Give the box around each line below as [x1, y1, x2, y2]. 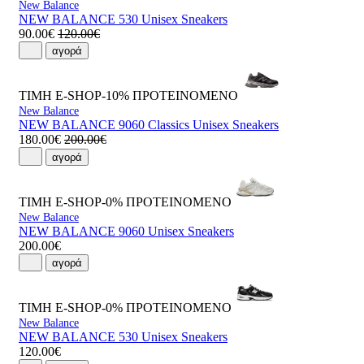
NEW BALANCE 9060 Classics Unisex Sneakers [19, 118, 279, 132]
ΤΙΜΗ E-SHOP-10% [19, 89, 129, 103]
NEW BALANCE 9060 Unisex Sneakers [19, 223, 234, 238]
